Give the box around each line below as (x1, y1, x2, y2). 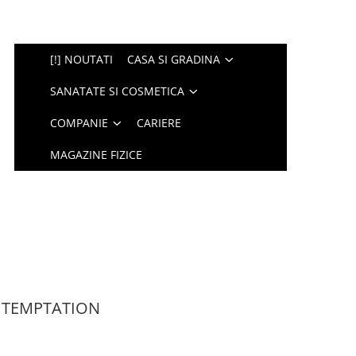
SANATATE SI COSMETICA (50, 83, 185, 99)
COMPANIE (50, 115, 109, 130)
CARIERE (137, 115, 182, 130)
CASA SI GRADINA (127, 52, 221, 67)
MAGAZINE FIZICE (50, 147, 143, 162)
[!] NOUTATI (50, 52, 114, 67)
